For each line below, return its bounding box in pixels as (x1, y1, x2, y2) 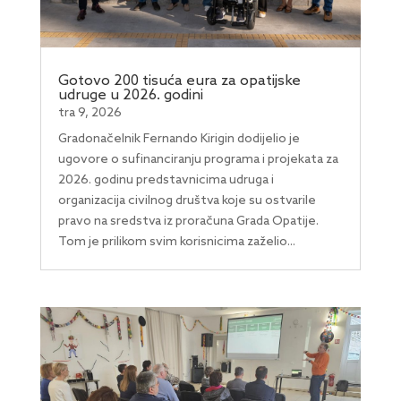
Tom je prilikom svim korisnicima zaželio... (57, 234, 295, 250)
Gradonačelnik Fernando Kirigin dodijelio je (57, 131, 300, 147)
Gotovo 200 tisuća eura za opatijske (57, 72, 301, 90)
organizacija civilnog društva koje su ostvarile (57, 192, 316, 209)
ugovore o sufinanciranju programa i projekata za (57, 151, 338, 167)
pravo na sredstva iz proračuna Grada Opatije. (57, 213, 319, 229)
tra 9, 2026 (57, 105, 122, 121)
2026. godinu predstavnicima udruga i (57, 172, 274, 188)
